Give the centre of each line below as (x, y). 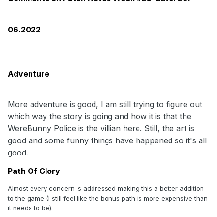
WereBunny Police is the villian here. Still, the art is (101, 128)
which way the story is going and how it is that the (100, 116)
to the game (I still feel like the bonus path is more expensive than (108, 198)
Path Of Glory (34, 171)
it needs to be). (30, 208)
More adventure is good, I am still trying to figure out (105, 104)
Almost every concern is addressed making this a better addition (106, 188)
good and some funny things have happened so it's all (107, 140)
